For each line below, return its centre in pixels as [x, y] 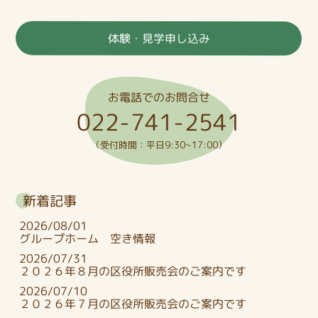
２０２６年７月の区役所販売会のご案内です [133, 303]
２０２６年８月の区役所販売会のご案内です [133, 271]
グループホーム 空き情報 [88, 238]
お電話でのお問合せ [159, 97]
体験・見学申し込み [159, 38]
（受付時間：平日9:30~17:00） [159, 144]
